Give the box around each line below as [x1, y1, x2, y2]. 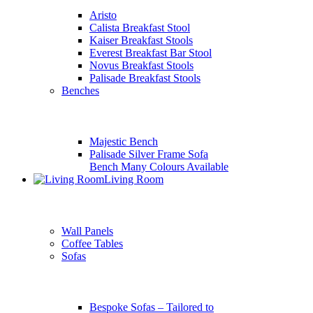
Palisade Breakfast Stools [89, 71, 201, 84]
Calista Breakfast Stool [89, 21, 190, 34]
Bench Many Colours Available [89, 161, 228, 173]
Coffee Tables [61, 237, 123, 249]
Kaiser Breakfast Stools [89, 34, 193, 46]
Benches [61, 84, 99, 96]
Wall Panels [61, 224, 113, 237]
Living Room [104, 173, 163, 185]
